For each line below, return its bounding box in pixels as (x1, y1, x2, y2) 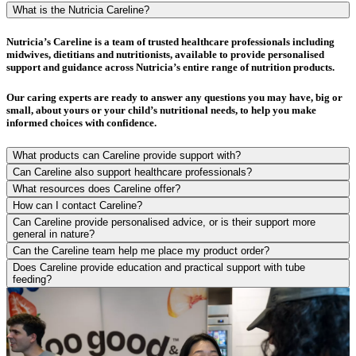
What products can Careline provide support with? (13, 149, 243, 162)
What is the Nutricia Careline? (13, 3, 152, 16)
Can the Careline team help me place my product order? (13, 245, 272, 257)
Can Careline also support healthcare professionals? (13, 166, 254, 179)
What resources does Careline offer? (13, 183, 180, 195)
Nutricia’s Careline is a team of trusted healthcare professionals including (6, 35, 335, 48)
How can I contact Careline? (13, 199, 145, 212)
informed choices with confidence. (6, 117, 159, 129)
